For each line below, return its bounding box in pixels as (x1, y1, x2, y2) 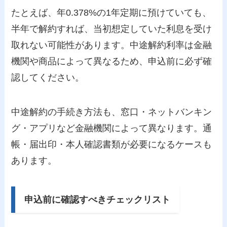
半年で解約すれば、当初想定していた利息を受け (11, 23, 212, 34)
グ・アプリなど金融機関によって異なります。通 (11, 123, 212, 133)
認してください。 (11, 72, 85, 83)
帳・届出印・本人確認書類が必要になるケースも (11, 139, 212, 149)
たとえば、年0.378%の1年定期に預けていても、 (11, 7, 212, 18)
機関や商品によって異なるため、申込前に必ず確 (11, 56, 212, 66)
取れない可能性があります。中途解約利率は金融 (11, 40, 212, 50)
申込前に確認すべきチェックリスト (24, 194, 171, 205)
